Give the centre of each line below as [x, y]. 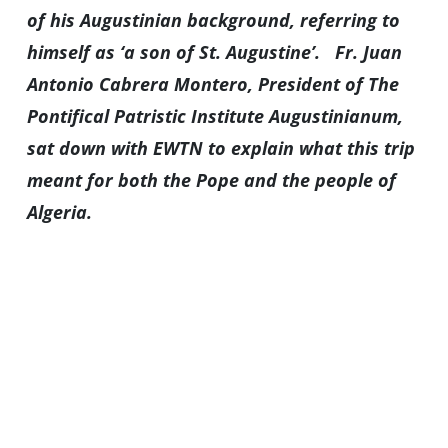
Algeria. [61, 212]
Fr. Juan [368, 52]
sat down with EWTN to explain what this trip [220, 148]
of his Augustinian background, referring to [213, 20]
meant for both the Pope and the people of [211, 180]
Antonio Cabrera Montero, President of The [212, 84]
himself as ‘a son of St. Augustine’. [178, 52]
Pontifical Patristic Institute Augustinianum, [214, 116]
